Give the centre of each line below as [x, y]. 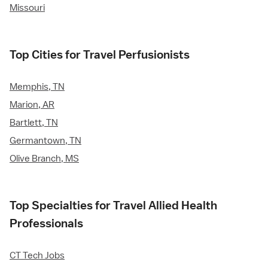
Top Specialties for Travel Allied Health [113, 205]
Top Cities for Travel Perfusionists [100, 55]
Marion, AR [32, 105]
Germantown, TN [45, 141]
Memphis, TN [37, 87]
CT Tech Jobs [37, 256]
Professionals [46, 223]
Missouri [27, 8]
